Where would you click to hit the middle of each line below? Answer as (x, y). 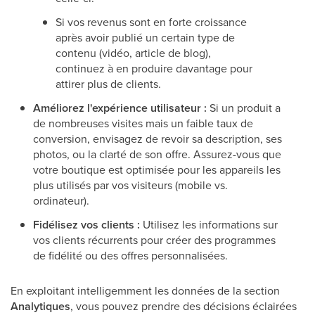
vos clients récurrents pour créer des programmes (154, 240)
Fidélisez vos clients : (86, 225)
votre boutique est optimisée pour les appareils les (157, 170)
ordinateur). (61, 201)
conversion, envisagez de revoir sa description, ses (157, 139)
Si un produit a (244, 108)
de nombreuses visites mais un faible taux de (143, 123)
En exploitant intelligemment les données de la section (145, 291)
